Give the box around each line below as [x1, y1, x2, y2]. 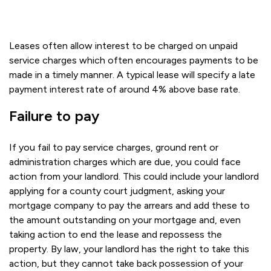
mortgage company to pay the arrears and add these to [9, 200, 250, 211]
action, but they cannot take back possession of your [9, 258, 243, 269]
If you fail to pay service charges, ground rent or [9, 142, 218, 153]
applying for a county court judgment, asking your [9, 185, 225, 197]
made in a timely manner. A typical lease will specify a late [9, 69, 255, 80]
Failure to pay [9, 107, 99, 125]
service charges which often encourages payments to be [9, 54, 258, 66]
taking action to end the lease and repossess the [9, 229, 222, 240]
